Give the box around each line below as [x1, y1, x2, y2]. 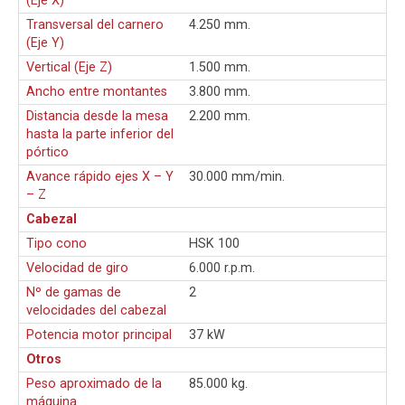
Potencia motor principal [26, 326, 172, 343]
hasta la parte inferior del [26, 126, 174, 142]
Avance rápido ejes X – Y [26, 168, 174, 184]
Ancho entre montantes [26, 83, 167, 99]
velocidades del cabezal [26, 302, 166, 318]
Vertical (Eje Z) [26, 59, 112, 75]
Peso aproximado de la [26, 375, 162, 391]
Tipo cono [26, 235, 87, 251]
